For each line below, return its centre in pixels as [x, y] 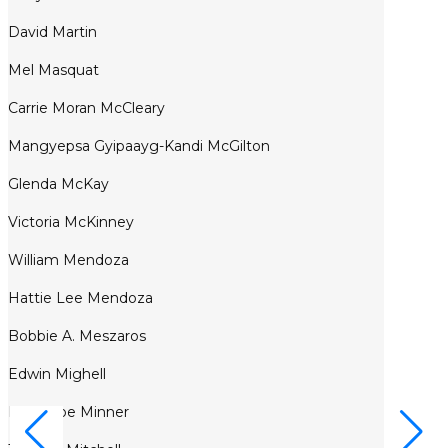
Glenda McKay [58, 184]
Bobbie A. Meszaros [77, 336]
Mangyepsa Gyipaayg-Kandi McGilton [139, 146]
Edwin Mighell [57, 374]
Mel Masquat [53, 70]
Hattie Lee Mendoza [80, 298]
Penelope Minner [68, 412]
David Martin [52, 32]
